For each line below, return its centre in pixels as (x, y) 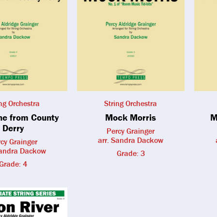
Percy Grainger (131, 131)
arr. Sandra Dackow (131, 140)
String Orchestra (131, 103)
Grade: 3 (131, 153)
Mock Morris (131, 117)
